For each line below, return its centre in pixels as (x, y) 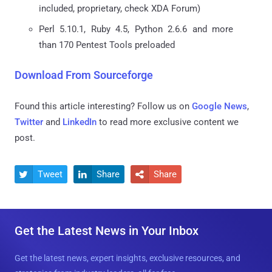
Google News (219, 106)
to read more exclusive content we (168, 122)
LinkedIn (80, 122)
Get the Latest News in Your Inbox (107, 230)
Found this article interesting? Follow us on (103, 106)
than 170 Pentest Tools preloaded (107, 45)
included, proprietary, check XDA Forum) (120, 8)
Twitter (29, 122)
